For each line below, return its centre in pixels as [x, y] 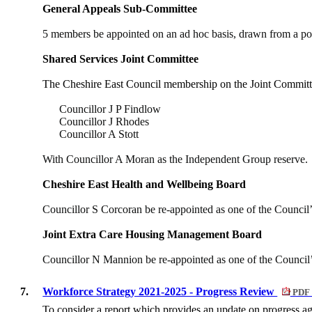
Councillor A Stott [99, 134]
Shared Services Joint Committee [121, 59]
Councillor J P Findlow [110, 109]
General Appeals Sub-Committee [120, 9]
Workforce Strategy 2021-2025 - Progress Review [160, 292]
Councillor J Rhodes [104, 122]
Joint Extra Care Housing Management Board [153, 235]
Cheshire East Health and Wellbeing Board [145, 185]
